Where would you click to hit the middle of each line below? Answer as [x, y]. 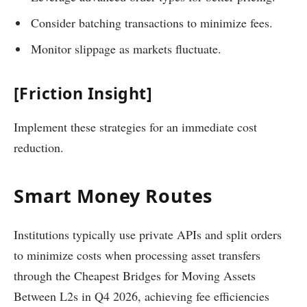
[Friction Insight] [83, 93]
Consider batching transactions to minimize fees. [152, 23]
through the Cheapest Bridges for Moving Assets [135, 275]
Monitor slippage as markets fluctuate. [126, 49]
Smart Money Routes [113, 196]
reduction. [39, 148]
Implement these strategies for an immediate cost [135, 127]
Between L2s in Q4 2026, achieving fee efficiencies [142, 296]
